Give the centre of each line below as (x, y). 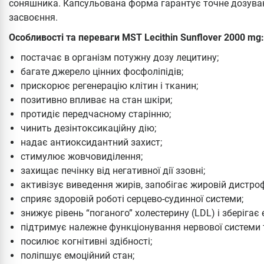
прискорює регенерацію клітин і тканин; (109, 85)
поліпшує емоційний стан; (77, 255)
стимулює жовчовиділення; (82, 156)
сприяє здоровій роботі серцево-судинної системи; (132, 199)
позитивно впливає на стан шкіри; (96, 100)
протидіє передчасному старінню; (96, 114)
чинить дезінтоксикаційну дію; (88, 128)
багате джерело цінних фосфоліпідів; (102, 71)
